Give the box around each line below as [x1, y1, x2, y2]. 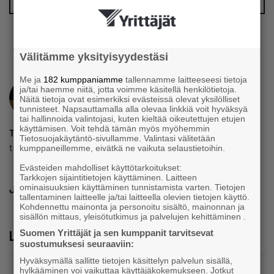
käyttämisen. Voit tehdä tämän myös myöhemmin [20, 124, 210, 133]
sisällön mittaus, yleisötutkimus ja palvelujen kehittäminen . [20, 212, 246, 221]
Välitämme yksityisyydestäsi [20, 51, 169, 63]
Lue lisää [9, 228, 53, 244]
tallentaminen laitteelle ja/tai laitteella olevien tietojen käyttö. [20, 192, 250, 202]
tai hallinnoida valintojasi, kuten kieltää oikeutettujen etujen [20, 114, 246, 124]
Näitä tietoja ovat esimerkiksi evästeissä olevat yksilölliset [20, 94, 240, 104]
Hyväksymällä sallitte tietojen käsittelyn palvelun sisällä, [20, 256, 233, 265]
